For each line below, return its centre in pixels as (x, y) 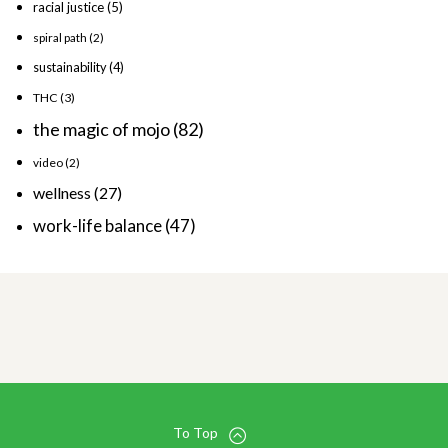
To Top (195, 433)
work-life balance (97, 226)
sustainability (70, 67)
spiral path (60, 38)
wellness (62, 193)
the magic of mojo (101, 129)
